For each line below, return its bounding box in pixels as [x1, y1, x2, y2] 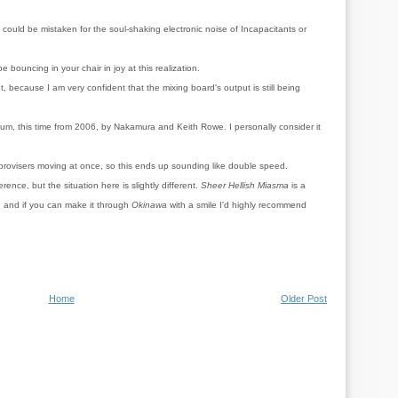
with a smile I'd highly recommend [167, 200, 306, 210]
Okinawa [131, 200, 167, 210]
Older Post [281, 293, 327, 304]
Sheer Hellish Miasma [201, 180, 289, 190]
